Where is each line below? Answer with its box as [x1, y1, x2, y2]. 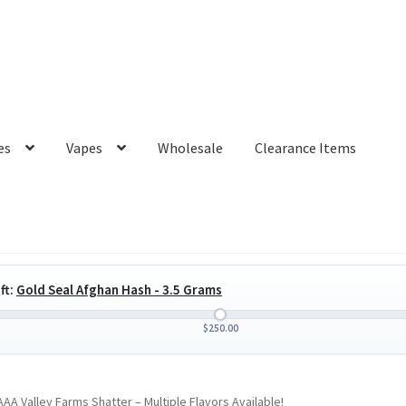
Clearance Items [255, 139, 357, 158]
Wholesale [158, 139, 224, 158]
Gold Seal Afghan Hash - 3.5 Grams [16, 280, 222, 298]
